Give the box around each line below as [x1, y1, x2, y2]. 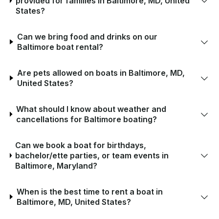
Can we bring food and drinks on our [17, 31, 157, 42]
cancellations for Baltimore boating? [16, 114, 157, 124]
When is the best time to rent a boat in [16, 186, 163, 197]
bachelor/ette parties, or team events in [15, 150, 169, 160]
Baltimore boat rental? [17, 42, 103, 52]
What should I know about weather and [16, 104, 166, 114]
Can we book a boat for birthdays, [15, 140, 147, 150]
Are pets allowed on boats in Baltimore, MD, [17, 67, 185, 78]
